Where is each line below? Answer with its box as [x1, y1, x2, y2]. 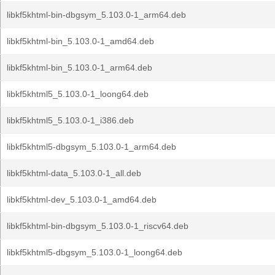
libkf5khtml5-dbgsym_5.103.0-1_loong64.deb [7, 247, 182, 257]
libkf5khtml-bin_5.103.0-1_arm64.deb [7, 63, 152, 72]
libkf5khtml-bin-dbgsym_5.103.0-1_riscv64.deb [7, 221, 188, 231]
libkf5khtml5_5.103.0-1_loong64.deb [7, 89, 149, 99]
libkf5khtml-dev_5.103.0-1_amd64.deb [7, 195, 157, 204]
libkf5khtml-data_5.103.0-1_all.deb [7, 168, 141, 178]
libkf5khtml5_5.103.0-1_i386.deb [7, 115, 134, 125]
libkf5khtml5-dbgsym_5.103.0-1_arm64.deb [7, 142, 176, 152]
